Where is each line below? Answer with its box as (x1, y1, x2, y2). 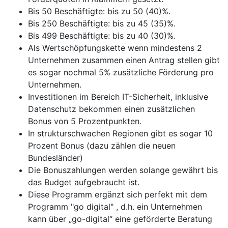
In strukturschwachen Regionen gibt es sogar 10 (28, 128, 213, 138)
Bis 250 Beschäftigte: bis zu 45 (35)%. (28, 18, 176, 28)
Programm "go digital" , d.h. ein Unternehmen (28, 202, 202, 212)
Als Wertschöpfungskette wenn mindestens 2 (28, 43, 202, 53)
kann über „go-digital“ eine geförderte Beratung (28, 214, 212, 224)
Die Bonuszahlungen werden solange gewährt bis (28, 165, 218, 175)
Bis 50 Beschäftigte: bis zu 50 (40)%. (28, 6, 170, 16)
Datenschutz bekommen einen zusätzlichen (28, 104, 195, 114)
